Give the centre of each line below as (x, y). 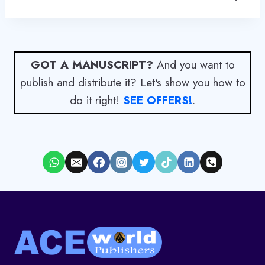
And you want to (194, 65)
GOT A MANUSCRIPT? (92, 65)
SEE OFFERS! (158, 101)
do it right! (96, 101)
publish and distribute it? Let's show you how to (132, 83)
